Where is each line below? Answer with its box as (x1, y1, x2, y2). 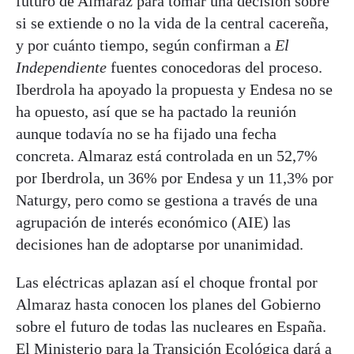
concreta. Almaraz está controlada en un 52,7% (16, 146, 318, 164)
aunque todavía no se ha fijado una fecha (16, 124, 277, 142)
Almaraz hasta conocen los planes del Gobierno (16, 295, 321, 313)
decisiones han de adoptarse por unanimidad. (16, 235, 303, 253)
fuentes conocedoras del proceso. (107, 58, 326, 76)
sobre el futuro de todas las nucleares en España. (16, 317, 326, 335)
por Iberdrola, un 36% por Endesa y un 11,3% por (16, 168, 333, 186)
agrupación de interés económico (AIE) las (16, 213, 291, 231)
